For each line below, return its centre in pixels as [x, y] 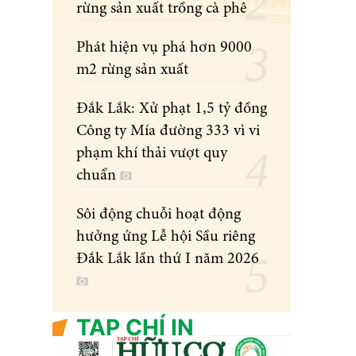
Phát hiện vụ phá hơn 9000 [164, 48]
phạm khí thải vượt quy [152, 154]
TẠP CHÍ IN [135, 328]
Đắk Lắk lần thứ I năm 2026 [168, 259]
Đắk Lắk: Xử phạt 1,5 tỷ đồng [172, 109]
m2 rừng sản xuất [145, 70]
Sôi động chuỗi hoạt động [159, 215]
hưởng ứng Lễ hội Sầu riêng [166, 237]
